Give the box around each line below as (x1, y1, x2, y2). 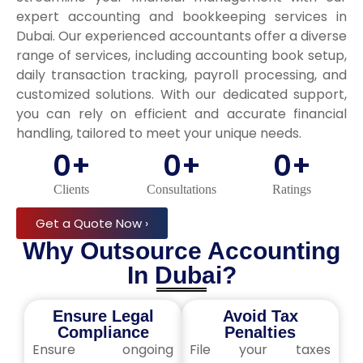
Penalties (224, 323, 296, 341)
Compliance (57, 323, 149, 341)
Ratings (272, 182, 311, 196)
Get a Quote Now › (36, 215, 148, 232)
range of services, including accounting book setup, (16, 46, 347, 65)
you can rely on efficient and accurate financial (16, 105, 347, 123)
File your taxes (190, 340, 331, 359)
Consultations (147, 182, 216, 196)
